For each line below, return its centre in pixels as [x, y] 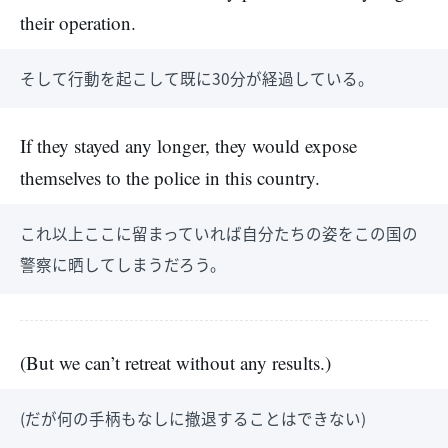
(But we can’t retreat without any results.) [175, 362]
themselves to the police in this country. [170, 177]
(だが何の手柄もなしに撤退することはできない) [193, 418]
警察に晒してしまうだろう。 [123, 264]
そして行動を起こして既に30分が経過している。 [197, 78]
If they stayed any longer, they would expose [188, 145]
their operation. [78, 22]
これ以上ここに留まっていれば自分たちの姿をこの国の [219, 233]
